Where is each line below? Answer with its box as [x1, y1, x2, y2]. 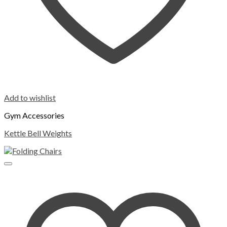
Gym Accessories [4, 110, 64, 121]
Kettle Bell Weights [4, 128, 72, 138]
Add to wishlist [4, 93, 56, 103]
